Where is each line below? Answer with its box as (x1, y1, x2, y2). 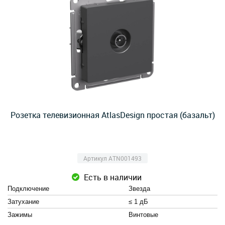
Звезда (129, 185, 150, 192)
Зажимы (8, 211, 32, 218)
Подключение (8, 185, 49, 192)
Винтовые (129, 211, 158, 218)
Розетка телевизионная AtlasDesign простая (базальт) (10, 109, 215, 121)
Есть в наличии (83, 172, 142, 183)
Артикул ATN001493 (83, 154, 142, 162)
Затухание (8, 198, 39, 205)
